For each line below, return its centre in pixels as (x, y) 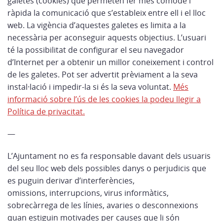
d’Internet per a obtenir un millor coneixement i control (110, 62)
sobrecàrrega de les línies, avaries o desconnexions (103, 205)
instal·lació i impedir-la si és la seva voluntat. (89, 87)
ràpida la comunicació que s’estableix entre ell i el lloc (107, 13)
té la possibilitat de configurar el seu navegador (96, 50)
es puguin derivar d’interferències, (71, 181)
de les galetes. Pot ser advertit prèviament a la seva (103, 74)
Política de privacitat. (46, 111)
